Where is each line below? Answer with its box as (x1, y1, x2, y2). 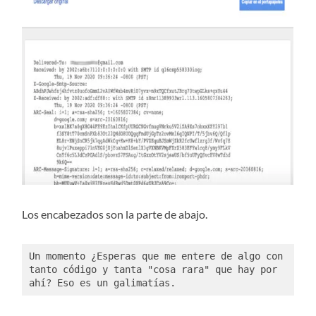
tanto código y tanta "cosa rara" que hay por (28, 263, 277, 275)
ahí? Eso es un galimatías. (28, 276, 181, 288)
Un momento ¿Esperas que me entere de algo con (28, 250, 283, 262)
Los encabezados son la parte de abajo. (22, 207, 208, 221)
